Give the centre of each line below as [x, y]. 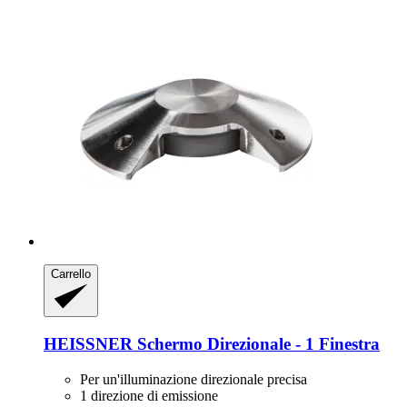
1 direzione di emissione [149, 395]
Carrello [71, 274]
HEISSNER [88, 344]
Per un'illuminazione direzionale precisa [194, 379]
